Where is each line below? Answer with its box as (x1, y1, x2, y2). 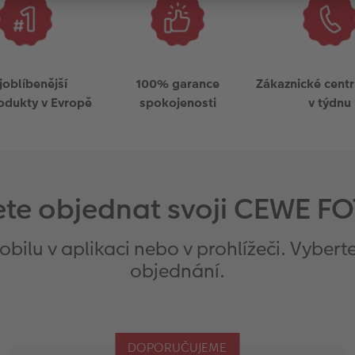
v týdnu (308, 94, 351, 113)
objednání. (129, 257, 225, 284)
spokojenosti (139, 94, 216, 113)
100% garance (136, 74, 219, 94)
